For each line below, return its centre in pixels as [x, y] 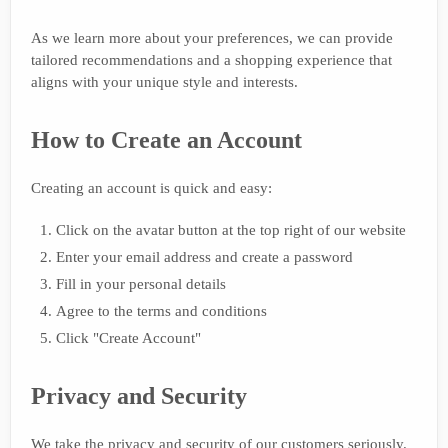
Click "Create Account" [128, 337]
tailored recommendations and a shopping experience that [211, 59]
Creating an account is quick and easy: [151, 187]
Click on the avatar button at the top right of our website [231, 229]
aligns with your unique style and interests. [164, 81]
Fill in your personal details [141, 283]
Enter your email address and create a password [204, 256]
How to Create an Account [166, 139]
